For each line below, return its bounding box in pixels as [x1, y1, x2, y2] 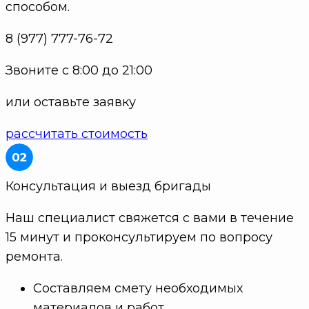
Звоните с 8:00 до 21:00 [6, 63, 152, 79]
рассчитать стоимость [6, 126, 148, 142]
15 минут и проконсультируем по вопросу [6, 230, 272, 246]
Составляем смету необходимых [33, 281, 243, 297]
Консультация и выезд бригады [6, 179, 211, 195]
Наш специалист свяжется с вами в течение [6, 210, 294, 226]
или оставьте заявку [6, 94, 136, 110]
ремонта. [6, 249, 63, 265]
